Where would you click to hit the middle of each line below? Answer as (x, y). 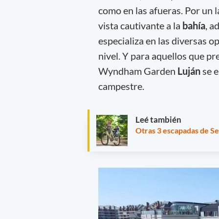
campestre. (122, 86)
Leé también (158, 120)
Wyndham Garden (138, 71)
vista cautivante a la (140, 25)
